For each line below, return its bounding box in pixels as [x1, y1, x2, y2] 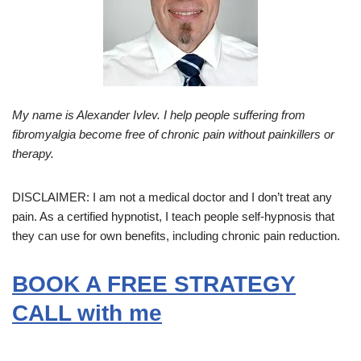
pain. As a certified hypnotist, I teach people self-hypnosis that [12, 210, 334, 224]
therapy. [12, 147, 54, 161]
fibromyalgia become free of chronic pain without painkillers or [12, 127, 334, 142]
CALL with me [12, 301, 162, 326]
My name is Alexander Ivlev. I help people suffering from [12, 108, 305, 122]
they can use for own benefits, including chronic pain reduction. [12, 229, 340, 243]
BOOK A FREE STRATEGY [12, 272, 296, 297]
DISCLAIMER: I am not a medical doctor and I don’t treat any [12, 190, 332, 205]
